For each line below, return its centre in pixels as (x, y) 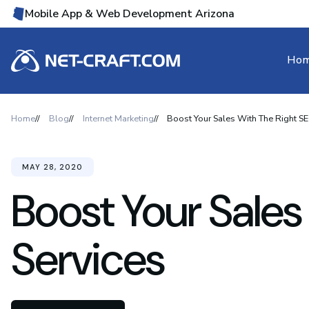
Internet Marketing (118, 118)
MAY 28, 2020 (52, 167)
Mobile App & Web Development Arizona (130, 14)
